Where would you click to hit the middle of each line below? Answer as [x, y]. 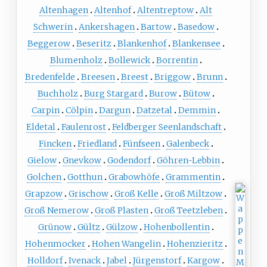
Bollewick [129, 60]
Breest [134, 77]
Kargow [204, 260]
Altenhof [113, 10]
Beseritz [94, 43]
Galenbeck [187, 143]
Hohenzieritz [195, 243]
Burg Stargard [113, 93]
